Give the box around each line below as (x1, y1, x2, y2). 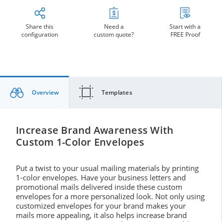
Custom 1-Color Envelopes (16, 135, 144, 149)
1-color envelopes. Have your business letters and (16, 172, 186, 183)
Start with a (169, 22, 201, 31)
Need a (104, 22, 124, 31)
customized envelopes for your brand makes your (16, 201, 186, 211)
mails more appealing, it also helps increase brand (16, 210, 187, 221)
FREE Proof (170, 30, 200, 39)
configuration (21, 30, 58, 39)
